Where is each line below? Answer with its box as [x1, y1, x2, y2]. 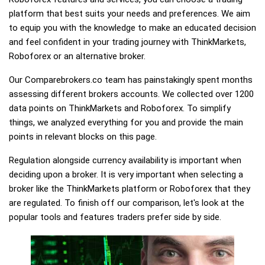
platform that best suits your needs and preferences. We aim [9, 8, 250, 19]
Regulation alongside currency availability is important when [9, 155, 241, 166]
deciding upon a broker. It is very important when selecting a [9, 169, 243, 180]
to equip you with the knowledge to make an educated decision [9, 22, 256, 33]
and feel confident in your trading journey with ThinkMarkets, [9, 37, 246, 47]
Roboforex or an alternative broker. [9, 51, 146, 62]
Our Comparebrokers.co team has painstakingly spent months [9, 75, 253, 85]
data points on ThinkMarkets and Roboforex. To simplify [9, 103, 231, 114]
